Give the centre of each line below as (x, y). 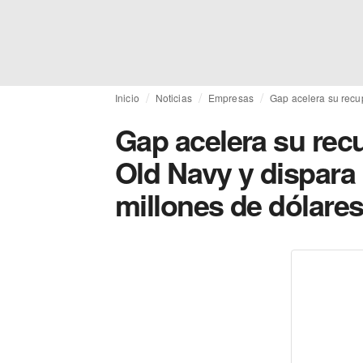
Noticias (173, 98)
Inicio (127, 98)
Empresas (231, 98)
